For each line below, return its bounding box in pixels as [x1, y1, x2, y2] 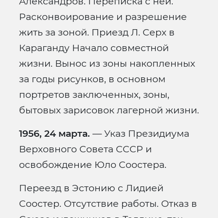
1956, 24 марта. [19, 127, 90, 140]
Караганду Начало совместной [19, 42, 169, 54]
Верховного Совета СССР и [19, 143, 152, 155]
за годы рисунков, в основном [19, 73, 165, 85]
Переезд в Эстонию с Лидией [19, 182, 163, 194]
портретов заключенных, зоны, [19, 89, 169, 101]
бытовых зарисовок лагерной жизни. [19, 104, 199, 116]
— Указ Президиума [90, 127, 189, 140]
